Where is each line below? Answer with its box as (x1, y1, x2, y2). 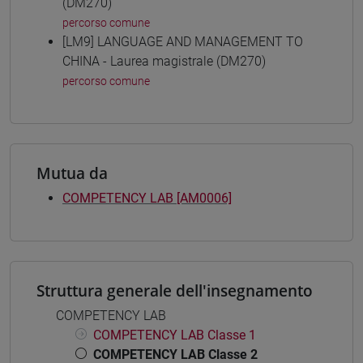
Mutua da (36, 161, 108, 184)
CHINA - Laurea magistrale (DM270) (62, 53, 266, 69)
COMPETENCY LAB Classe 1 (93, 327, 256, 343)
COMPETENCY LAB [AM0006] (62, 190, 232, 206)
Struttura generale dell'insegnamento (36, 279, 313, 301)
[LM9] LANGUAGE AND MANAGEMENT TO (62, 33, 303, 49)
